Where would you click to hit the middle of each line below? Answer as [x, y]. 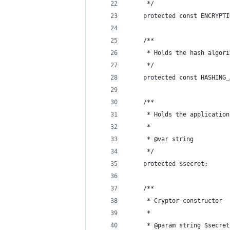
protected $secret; [168, 164]
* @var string [161, 139]
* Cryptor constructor [176, 201]
